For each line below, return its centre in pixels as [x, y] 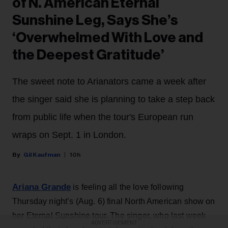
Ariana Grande [41, 187]
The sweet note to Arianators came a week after [109, 82]
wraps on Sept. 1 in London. [69, 135]
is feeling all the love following [127, 187]
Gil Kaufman [42, 155]
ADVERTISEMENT [114, 223]
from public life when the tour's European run [103, 117]
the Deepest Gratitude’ [88, 55]
